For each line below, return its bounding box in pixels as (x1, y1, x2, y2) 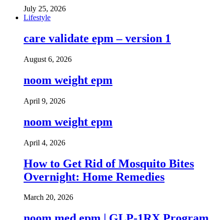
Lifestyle (24, 13, 51, 22)
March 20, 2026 (24, 193, 73, 202)
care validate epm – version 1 (24, 32, 171, 45)
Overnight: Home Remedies (24, 170, 165, 183)
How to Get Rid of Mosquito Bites (24, 157, 194, 170)
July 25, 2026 (24, 4, 66, 13)
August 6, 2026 (24, 55, 72, 64)
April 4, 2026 (24, 138, 65, 147)
